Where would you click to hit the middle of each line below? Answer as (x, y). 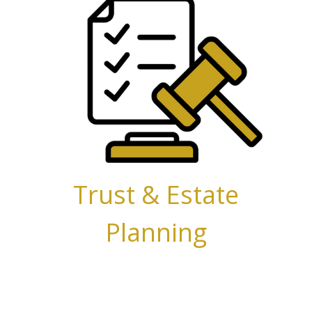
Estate (202, 194)
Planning (156, 232)
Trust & (119, 194)
